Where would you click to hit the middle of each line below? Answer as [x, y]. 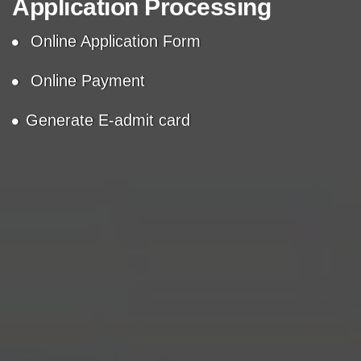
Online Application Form [113, 41]
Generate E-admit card [108, 120]
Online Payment [85, 80]
